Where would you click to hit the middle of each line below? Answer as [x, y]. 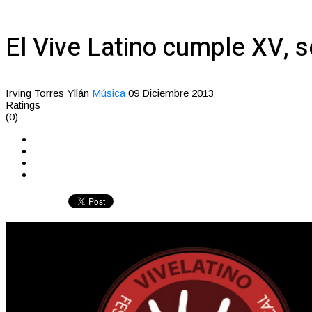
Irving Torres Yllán [47, 93]
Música [109, 93]
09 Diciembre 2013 [171, 93]
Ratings [23, 104]
